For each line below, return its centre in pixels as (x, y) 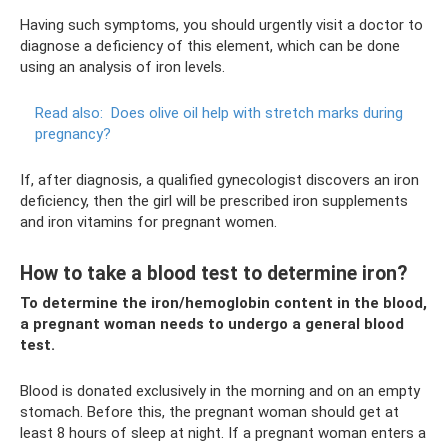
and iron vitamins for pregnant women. (148, 222)
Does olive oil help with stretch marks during (257, 113)
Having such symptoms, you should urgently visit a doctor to (221, 25)
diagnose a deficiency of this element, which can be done (210, 46)
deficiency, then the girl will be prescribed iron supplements (214, 201)
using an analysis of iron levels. (122, 67)
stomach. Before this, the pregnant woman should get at (209, 412)
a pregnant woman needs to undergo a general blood (212, 324)
